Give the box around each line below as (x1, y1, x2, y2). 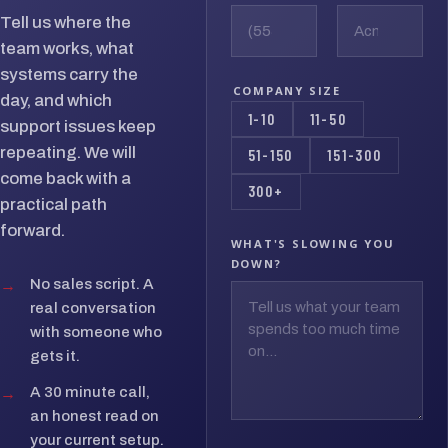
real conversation (29, 299, 156, 316)
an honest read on (29, 407, 159, 424)
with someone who (29, 323, 162, 340)
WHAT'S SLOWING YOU (230, 235, 395, 251)
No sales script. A (29, 275, 154, 292)
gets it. (29, 347, 80, 364)
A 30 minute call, (29, 383, 150, 400)
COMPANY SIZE (232, 83, 341, 99)
